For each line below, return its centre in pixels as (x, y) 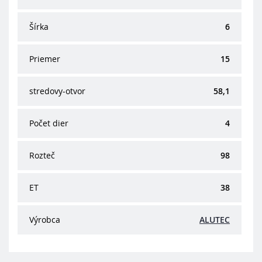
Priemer (45, 58)
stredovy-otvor (57, 91)
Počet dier (49, 123)
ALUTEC (215, 219)
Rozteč (42, 155)
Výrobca (45, 219)
